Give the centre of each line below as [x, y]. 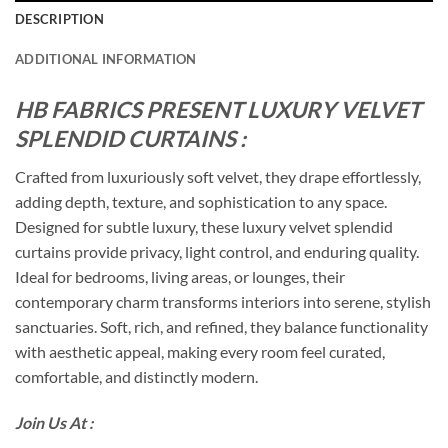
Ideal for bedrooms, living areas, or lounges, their [180, 277]
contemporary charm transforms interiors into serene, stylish [223, 302]
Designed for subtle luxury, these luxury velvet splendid [204, 227]
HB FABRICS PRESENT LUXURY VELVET [218, 110]
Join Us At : [54, 423]
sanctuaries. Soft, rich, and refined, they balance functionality [221, 327]
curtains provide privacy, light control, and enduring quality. [217, 252]
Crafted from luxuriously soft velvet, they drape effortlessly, [218, 177]
